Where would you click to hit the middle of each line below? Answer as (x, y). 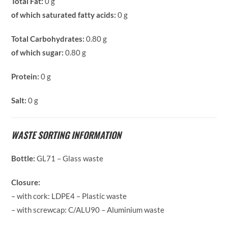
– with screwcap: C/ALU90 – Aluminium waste (88, 210)
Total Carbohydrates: (48, 39)
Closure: (26, 182)
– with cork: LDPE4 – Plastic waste (69, 196)
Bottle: (24, 159)
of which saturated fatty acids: (64, 15)
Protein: (26, 77)
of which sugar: (38, 53)
